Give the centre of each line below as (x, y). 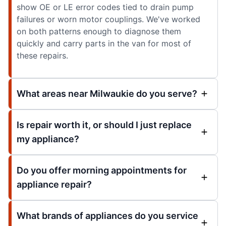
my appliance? (48, 139)
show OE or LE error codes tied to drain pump (105, 7)
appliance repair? (54, 184)
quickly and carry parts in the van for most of (104, 43)
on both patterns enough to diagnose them (99, 31)
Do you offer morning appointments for (102, 170)
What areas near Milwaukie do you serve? (107, 93)
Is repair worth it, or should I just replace (104, 125)
